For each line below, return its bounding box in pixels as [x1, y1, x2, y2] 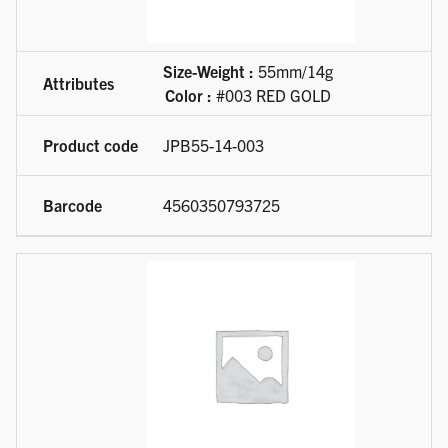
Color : [165, 85, 212, 106]
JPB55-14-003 [163, 135, 264, 156]
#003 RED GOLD [212, 85, 331, 106]
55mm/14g [254, 61, 333, 82]
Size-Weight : [163, 61, 254, 82]
